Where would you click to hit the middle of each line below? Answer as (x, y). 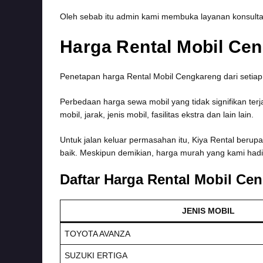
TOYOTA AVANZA (97, 233)
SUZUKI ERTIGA (96, 255)
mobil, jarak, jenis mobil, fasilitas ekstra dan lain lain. (157, 114)
